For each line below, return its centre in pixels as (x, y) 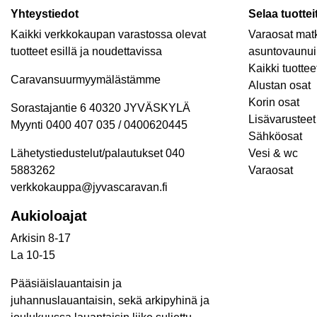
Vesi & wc (273, 153)
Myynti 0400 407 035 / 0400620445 (99, 125)
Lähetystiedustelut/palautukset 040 (98, 153)
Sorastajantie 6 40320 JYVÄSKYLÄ (100, 108)
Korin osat (274, 102)
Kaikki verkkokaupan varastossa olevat (108, 34)
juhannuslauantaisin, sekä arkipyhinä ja (110, 300)
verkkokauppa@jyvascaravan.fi (89, 187)
